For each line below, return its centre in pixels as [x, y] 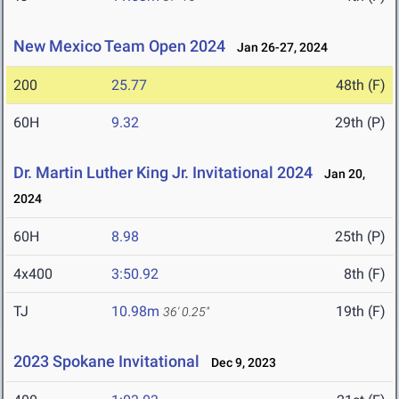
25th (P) [360, 237]
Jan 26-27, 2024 [278, 48]
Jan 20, [341, 174]
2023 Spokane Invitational [106, 362]
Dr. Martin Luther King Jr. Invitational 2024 [163, 173]
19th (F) [361, 312]
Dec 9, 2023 [240, 363]
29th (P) [360, 123]
